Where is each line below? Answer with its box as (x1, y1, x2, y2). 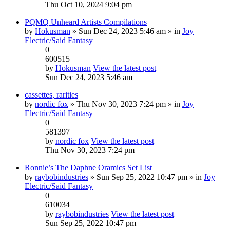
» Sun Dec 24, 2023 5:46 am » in (70, 27, 182, 35)
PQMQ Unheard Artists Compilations (25, 17, 147, 26)
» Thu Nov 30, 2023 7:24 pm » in (68, 100, 182, 108)
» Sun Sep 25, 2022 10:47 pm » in (88, 172, 204, 181)
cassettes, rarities (25, 90, 78, 99)
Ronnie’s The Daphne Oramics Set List (25, 163, 152, 172)
